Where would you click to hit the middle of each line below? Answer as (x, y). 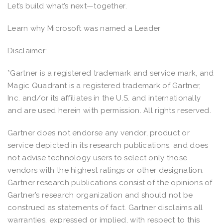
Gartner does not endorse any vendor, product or (99, 133)
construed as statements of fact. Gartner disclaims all (105, 207)
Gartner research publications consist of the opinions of (110, 182)
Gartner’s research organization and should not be (100, 195)
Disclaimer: (28, 51)
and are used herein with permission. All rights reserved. (111, 110)
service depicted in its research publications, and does (108, 145)
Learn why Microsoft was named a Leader (84, 28)
